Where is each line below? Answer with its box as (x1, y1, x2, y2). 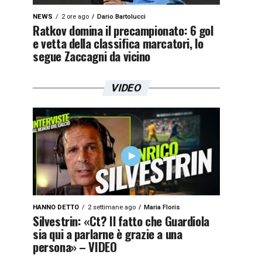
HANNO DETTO (33, 204, 79, 211)
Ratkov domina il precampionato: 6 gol (33, 21, 213, 39)
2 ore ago (61, 13, 89, 20)
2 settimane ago (88, 204, 136, 211)
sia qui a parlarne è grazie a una (33, 225, 182, 243)
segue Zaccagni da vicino (33, 47, 151, 65)
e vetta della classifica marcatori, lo (33, 34, 204, 52)
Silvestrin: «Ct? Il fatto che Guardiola (33, 212, 209, 230)
